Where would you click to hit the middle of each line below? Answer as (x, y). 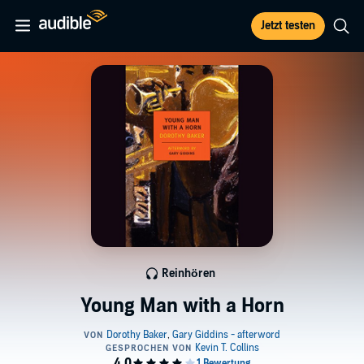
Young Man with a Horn (182, 306)
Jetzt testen (288, 26)
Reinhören (188, 273)
